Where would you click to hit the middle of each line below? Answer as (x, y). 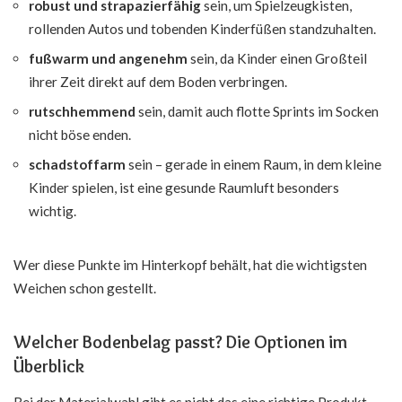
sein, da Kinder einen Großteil (277, 59)
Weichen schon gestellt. (85, 288)
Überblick (49, 367)
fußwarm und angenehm (108, 59)
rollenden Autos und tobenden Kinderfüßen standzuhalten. (202, 29)
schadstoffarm (77, 165)
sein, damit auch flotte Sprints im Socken (257, 112)
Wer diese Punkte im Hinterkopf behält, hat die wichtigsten (190, 265)
